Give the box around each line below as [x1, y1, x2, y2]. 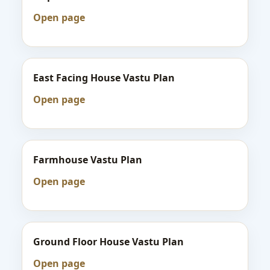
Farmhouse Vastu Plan [33, 153, 142, 166]
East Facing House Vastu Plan [33, 71, 175, 84]
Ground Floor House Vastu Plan [33, 235, 184, 248]
